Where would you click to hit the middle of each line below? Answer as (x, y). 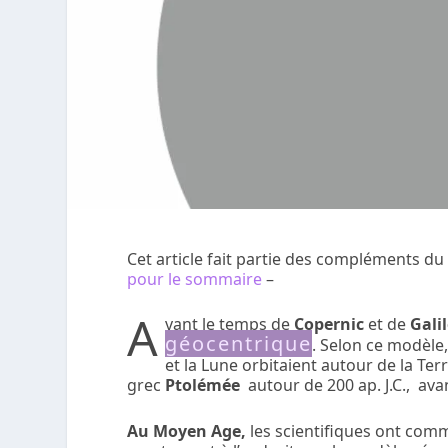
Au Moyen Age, (187, 430)
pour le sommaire (195, 278)
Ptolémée (205, 385)
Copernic (329, 324)
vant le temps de (230, 324)
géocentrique (239, 344)
